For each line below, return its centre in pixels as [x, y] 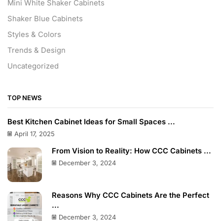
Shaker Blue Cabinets [45, 19]
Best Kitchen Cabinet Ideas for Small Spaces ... [91, 122]
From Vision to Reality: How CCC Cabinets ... [131, 151]
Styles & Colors [34, 35]
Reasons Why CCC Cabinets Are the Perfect [130, 195]
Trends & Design [37, 51]
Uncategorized [33, 66]
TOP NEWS [24, 97]
